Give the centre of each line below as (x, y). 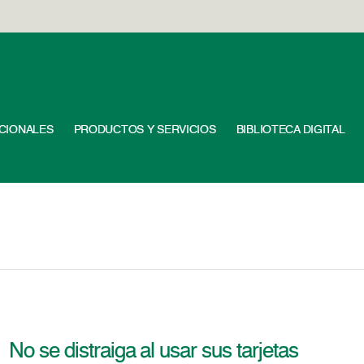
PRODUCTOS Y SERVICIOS (145, 130)
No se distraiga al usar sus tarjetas (154, 352)
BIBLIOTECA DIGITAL (290, 130)
